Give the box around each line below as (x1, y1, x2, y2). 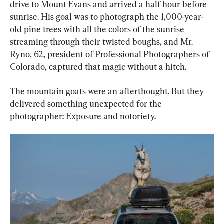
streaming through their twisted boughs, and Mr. (10, 36, 195, 47)
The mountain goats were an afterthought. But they (10, 85, 206, 96)
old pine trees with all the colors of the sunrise (10, 23, 186, 34)
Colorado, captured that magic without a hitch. (10, 61, 186, 72)
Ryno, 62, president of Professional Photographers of (10, 48, 211, 59)
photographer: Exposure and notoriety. (10, 110, 156, 121)
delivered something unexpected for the (10, 98, 164, 109)
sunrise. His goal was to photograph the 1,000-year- (10, 11, 204, 22)
